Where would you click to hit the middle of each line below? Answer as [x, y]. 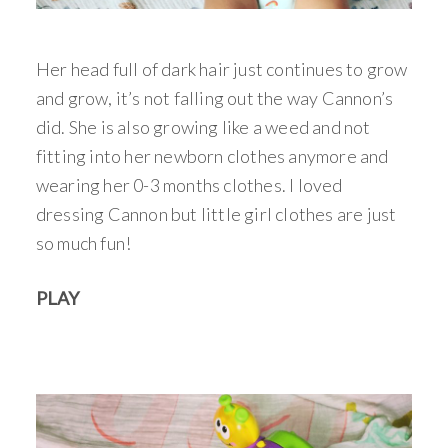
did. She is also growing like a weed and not [203, 126]
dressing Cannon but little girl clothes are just [216, 213]
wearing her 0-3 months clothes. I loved [189, 184]
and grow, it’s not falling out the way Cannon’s [214, 97]
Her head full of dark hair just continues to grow [221, 68]
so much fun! [83, 242]
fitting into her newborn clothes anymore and [212, 155]
